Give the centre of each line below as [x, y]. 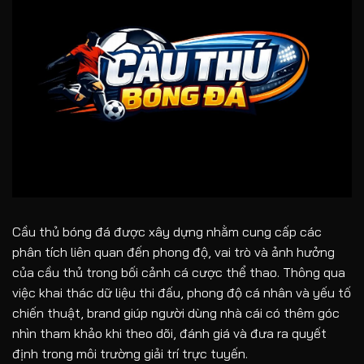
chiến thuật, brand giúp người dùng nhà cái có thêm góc [176, 312]
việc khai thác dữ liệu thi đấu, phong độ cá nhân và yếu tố [182, 292]
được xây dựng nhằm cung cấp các [216, 231]
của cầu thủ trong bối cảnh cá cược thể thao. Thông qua [179, 272]
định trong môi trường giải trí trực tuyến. [130, 353]
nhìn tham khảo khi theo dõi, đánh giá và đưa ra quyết [169, 333]
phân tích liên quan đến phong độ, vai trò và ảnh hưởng [173, 251]
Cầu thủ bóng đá [61, 231]
